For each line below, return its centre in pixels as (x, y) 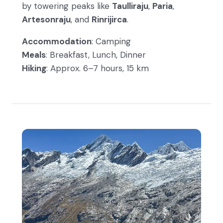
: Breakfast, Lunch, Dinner (96, 55)
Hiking (34, 68)
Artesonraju (46, 20)
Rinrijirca (109, 20)
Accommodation (57, 42)
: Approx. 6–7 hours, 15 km (98, 68)
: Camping (111, 42)
